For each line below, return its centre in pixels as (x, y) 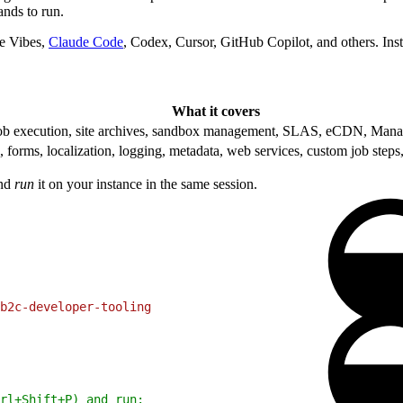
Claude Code (86, 41)
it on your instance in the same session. (146, 184)
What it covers (216, 111)
